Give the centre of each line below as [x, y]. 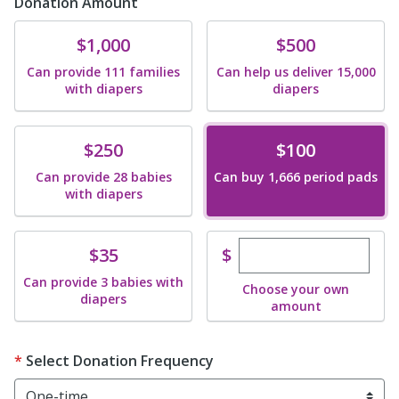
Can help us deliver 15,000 [296, 72]
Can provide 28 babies [103, 177]
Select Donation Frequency [120, 361]
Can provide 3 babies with [103, 282]
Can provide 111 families [103, 72]
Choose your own [296, 289]
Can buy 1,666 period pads [296, 177]
